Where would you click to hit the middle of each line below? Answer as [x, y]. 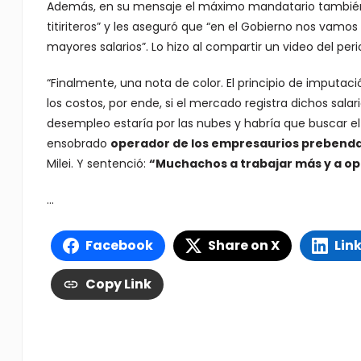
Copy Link [118, 284]
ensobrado [78, 143]
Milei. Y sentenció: [98, 163]
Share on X [243, 245]
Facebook [119, 245]
